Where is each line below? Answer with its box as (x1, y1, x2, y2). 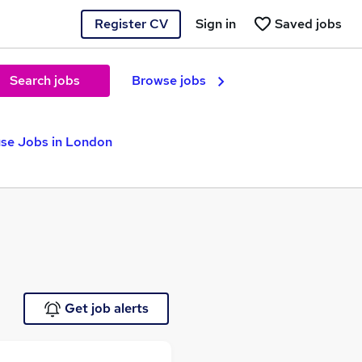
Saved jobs (275, 15, 342, 32)
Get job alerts (64, 300, 149, 317)
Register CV (94, 15, 168, 32)
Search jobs (9, 72, 80, 89)
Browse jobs (132, 72, 206, 89)
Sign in (196, 15, 236, 32)
